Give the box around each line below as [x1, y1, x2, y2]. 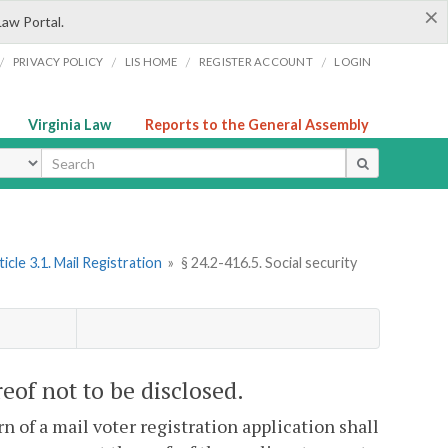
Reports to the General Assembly [145, 116, 369, 133]
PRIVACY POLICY [12, 55, 104, 68]
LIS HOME [124, 55, 178, 68]
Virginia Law [28, 116, 111, 133]
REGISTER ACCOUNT [198, 55, 313, 68]
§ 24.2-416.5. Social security [180, 254, 357, 272]
